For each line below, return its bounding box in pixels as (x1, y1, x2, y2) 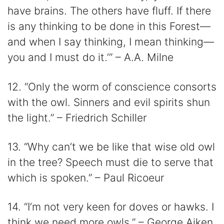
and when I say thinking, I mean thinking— (7, 35, 214, 48)
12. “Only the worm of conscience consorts (7, 80, 216, 93)
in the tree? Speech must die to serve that (7, 155, 213, 168)
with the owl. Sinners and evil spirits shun (7, 95, 210, 108)
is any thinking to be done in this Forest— (7, 20, 210, 33)
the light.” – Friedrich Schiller (7, 111, 146, 124)
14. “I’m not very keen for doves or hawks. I (7, 200, 214, 213)
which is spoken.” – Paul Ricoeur (7, 171, 164, 184)
